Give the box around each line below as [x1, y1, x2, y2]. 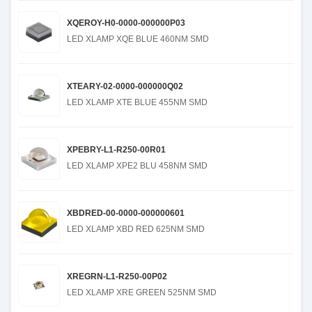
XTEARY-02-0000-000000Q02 [67, 81, 183, 91]
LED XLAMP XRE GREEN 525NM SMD [67, 288, 217, 297]
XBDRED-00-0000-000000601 [67, 208, 185, 218]
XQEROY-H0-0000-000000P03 [67, 18, 185, 28]
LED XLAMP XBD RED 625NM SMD [67, 224, 205, 234]
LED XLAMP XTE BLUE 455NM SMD [67, 97, 208, 107]
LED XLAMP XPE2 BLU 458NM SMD [67, 161, 208, 171]
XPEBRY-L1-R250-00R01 [67, 145, 166, 155]
